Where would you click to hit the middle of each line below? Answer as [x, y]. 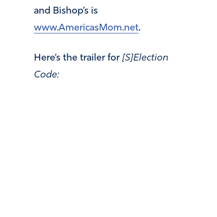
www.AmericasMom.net [86, 28]
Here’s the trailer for [78, 58]
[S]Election [145, 58]
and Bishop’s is [66, 11]
